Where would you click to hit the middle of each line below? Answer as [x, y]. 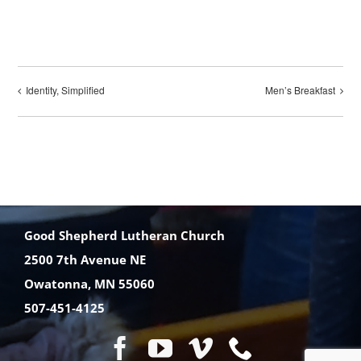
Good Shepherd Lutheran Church [124, 235]
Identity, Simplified [66, 90]
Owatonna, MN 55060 [89, 283]
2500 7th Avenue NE [85, 259]
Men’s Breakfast [300, 90]
